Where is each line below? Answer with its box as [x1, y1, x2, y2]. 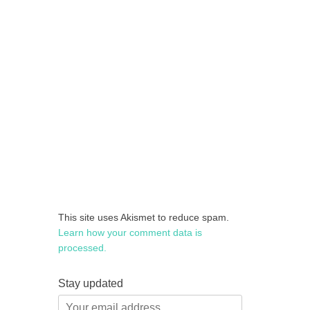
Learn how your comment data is [58, 226, 202, 238]
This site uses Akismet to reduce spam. [58, 211, 229, 223]
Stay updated [58, 277, 123, 289]
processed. [58, 241, 107, 253]
